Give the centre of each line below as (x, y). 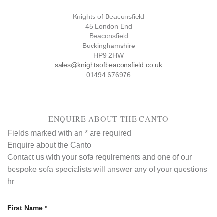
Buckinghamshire (108, 46)
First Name (26, 208)
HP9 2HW (108, 55)
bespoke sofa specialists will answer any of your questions (107, 170)
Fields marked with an (46, 133)
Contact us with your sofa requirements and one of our (100, 157)
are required (109, 133)
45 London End (108, 26)
